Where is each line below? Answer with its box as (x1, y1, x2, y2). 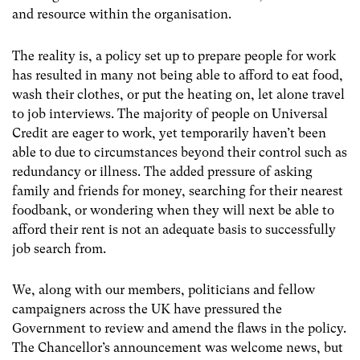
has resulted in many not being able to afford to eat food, (12, 67, 343, 83)
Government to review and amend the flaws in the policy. (12, 320, 346, 336)
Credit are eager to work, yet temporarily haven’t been (12, 125, 326, 141)
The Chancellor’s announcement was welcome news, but (12, 339, 343, 355)
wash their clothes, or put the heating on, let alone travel (12, 86, 345, 102)
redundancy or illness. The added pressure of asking (12, 163, 313, 179)
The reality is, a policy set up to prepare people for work (12, 47, 336, 63)
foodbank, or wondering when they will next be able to (12, 202, 334, 218)
